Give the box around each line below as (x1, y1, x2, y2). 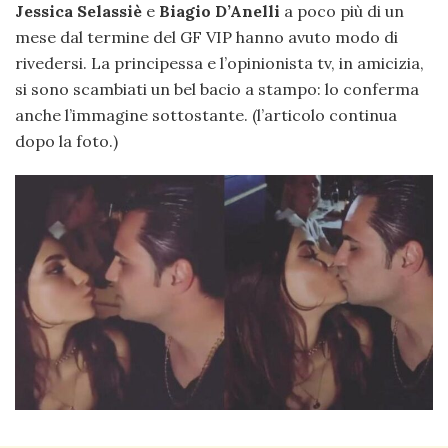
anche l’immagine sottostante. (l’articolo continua (15, 104, 397, 125)
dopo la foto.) (15, 130, 118, 151)
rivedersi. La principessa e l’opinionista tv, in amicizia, (15, 52, 424, 73)
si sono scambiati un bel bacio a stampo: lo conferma (15, 78, 419, 99)
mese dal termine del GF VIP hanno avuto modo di (15, 26, 398, 47)
